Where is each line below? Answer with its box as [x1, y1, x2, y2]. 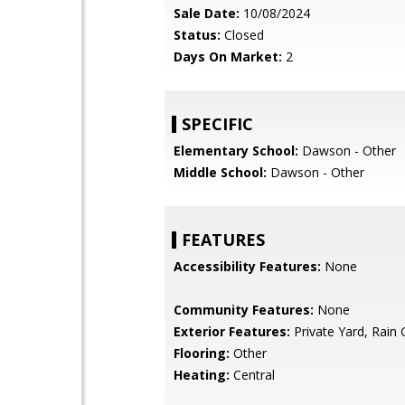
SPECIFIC [182, 113, 253, 135]
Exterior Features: [174, 323, 290, 340]
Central [230, 366, 275, 383]
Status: [174, 26, 221, 43]
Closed [221, 26, 264, 43]
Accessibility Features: [174, 258, 321, 275]
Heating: [174, 366, 230, 383]
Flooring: [174, 344, 230, 362]
